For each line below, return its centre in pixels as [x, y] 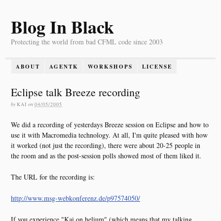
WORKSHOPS [110, 66]
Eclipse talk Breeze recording [75, 92]
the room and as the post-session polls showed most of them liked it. [106, 155]
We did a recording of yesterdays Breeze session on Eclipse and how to [110, 124]
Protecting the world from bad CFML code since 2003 [87, 42]
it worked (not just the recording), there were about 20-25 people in [106, 145]
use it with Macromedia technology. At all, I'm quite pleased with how [109, 135]
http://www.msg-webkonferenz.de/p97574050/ [75, 198]
